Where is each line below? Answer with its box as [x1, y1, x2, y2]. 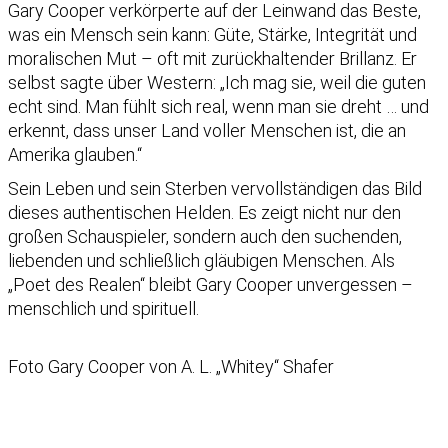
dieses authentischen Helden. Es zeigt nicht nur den [8, 201, 401, 223]
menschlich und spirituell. [8, 297, 199, 319]
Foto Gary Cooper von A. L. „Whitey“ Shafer [8, 355, 334, 377]
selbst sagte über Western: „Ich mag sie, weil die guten [8, 71, 426, 93]
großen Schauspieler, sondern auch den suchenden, [8, 225, 402, 247]
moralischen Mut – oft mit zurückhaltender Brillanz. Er [8, 47, 417, 69]
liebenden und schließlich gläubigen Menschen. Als [8, 249, 395, 271]
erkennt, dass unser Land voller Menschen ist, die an [8, 119, 406, 141]
